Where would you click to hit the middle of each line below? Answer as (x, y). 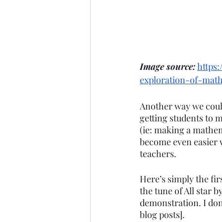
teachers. (159, 153)
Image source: (168, 66)
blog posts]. (163, 214)
